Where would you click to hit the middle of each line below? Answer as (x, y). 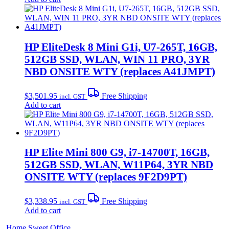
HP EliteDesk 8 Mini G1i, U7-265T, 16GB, (121, 47)
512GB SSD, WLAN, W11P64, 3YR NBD (119, 165)
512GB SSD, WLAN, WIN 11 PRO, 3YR (117, 59)
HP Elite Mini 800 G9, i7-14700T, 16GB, (117, 152)
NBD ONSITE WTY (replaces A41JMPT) (120, 71)
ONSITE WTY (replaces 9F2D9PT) (106, 177)
